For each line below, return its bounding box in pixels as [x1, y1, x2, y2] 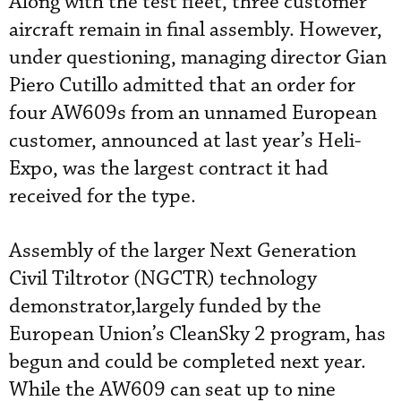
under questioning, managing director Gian [9, 44, 387, 71]
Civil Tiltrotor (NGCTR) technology [9, 265, 317, 292]
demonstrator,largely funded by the [9, 293, 321, 320]
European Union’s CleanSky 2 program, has [9, 320, 386, 347]
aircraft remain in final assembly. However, [9, 16, 382, 43]
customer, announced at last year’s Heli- [9, 127, 362, 154]
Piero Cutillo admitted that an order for [9, 72, 355, 98]
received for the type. [9, 183, 196, 209]
